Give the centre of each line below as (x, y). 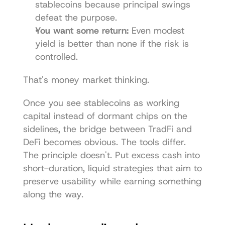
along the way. (53, 194)
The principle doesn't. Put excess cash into (111, 155)
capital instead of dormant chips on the (105, 116)
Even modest (156, 31)
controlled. (56, 57)
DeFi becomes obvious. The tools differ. (104, 142)
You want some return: (82, 31)
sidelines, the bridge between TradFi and (107, 129)
